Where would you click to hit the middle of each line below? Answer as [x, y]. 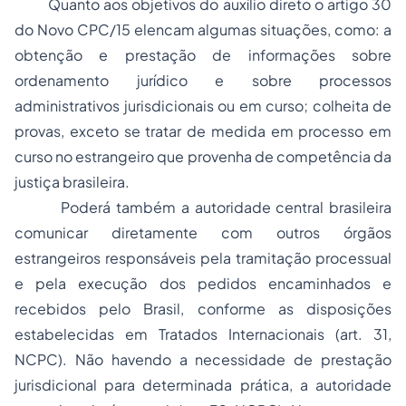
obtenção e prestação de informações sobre [203, 55]
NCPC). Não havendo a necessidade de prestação [203, 359]
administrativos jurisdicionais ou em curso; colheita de [203, 106]
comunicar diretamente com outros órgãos [203, 232]
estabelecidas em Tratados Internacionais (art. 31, [203, 334]
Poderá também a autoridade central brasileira [203, 207]
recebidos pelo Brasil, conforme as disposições [203, 309]
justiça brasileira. [72, 182]
